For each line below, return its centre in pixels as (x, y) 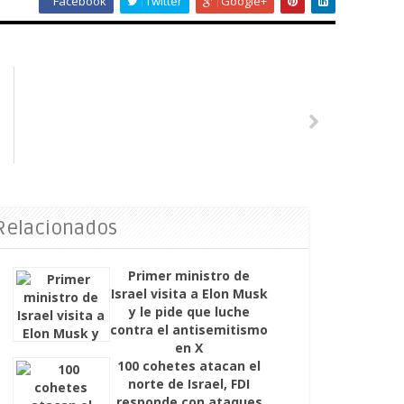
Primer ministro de (189, 275)
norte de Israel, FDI (189, 383)
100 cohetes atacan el (189, 365)
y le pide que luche (189, 311)
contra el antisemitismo (189, 329)
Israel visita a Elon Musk (189, 293)
